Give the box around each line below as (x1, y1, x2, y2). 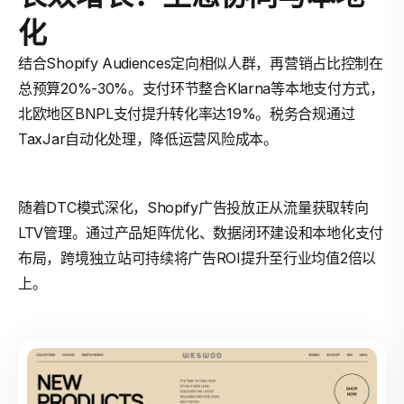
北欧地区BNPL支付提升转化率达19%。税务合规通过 (18, 105, 355, 123)
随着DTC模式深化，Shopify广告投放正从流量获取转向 (18, 198, 369, 216)
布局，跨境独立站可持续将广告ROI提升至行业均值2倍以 (18, 249, 376, 267)
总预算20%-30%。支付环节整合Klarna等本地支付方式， (18, 79, 384, 97)
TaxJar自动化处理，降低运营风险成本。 (18, 130, 278, 148)
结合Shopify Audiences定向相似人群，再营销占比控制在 (18, 54, 383, 72)
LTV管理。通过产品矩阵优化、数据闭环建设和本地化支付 (18, 224, 383, 242)
